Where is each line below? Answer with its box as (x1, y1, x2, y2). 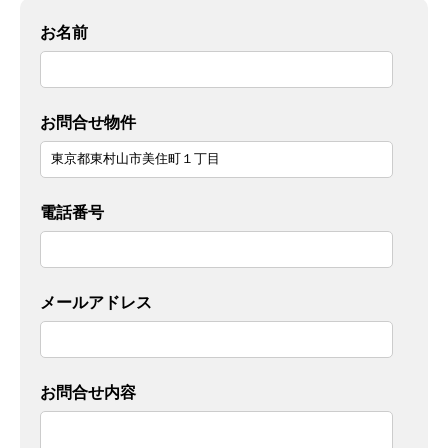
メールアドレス (40, 290, 152, 313)
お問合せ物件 (40, 110, 136, 133)
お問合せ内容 (40, 380, 136, 403)
